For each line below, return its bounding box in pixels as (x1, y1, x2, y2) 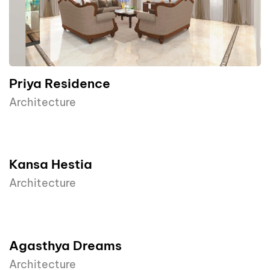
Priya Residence (9, 75, 110, 92)
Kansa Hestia (9, 156, 92, 173)
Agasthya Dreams (9, 237, 122, 254)
